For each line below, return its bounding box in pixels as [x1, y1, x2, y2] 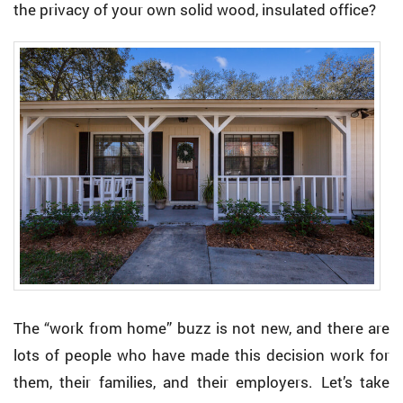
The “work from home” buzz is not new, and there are [13, 318, 390, 339]
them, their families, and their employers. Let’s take [13, 372, 390, 393]
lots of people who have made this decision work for [13, 345, 390, 366]
